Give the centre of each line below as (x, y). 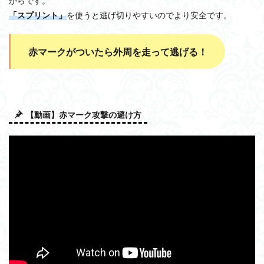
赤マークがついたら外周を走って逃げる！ (118, 52)
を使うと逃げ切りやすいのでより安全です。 (149, 15)
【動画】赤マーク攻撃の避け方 (84, 115)
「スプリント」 (38, 15)
